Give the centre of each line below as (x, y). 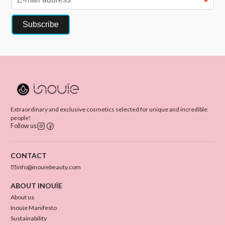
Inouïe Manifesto (34, 208)
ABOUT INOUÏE (36, 186)
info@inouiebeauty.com (49, 167)
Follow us (24, 126)
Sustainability (29, 218)
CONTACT (29, 155)
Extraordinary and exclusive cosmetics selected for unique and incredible (109, 109)
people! (21, 118)
